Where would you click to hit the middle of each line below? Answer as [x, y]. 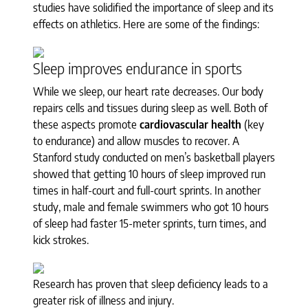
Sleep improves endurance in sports [137, 68]
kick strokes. [61, 240]
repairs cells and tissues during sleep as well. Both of [150, 108]
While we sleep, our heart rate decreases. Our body [148, 91]
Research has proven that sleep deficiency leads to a [151, 284]
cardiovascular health [190, 124]
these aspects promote [86, 124]
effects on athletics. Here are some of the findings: [146, 24]
